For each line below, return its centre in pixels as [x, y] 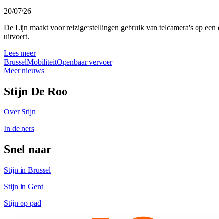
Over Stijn [20, 112]
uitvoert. [17, 36]
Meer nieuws [24, 70]
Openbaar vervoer [85, 62]
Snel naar [28, 149]
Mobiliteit [42, 62]
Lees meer [20, 53]
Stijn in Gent [23, 187]
